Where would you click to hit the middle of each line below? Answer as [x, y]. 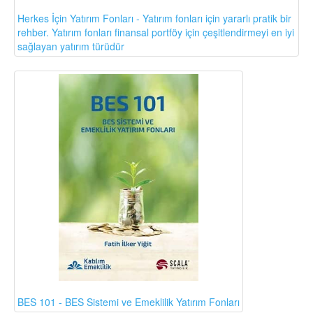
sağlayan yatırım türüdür [71, 46]
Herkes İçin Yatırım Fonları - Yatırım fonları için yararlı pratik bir [154, 18]
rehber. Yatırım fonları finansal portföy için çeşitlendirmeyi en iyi [156, 32]
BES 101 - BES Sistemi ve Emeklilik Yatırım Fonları [129, 302]
